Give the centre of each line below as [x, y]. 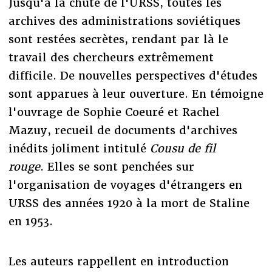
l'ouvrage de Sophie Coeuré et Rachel [114, 112]
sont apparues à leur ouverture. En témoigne [136, 93]
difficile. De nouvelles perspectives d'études [133, 75]
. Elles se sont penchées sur [117, 166]
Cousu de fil [182, 148]
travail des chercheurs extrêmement [111, 57]
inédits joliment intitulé [79, 148]
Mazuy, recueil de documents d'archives [123, 130]
